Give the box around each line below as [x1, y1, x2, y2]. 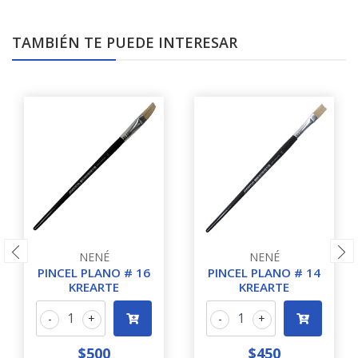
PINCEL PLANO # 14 [208, 265, 320, 280]
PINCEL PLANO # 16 [38, 265, 150, 280]
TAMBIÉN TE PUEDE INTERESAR [12, 33, 237, 52]
